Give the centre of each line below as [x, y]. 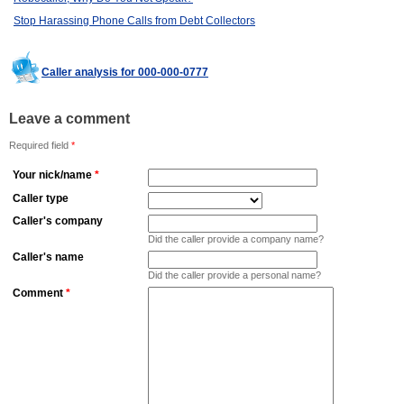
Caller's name [48, 257]
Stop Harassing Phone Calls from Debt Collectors [134, 21]
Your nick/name [52, 175]
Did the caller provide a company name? [236, 239]
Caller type [41, 199]
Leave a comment [69, 119]
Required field [40, 146]
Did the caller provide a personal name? [234, 275]
